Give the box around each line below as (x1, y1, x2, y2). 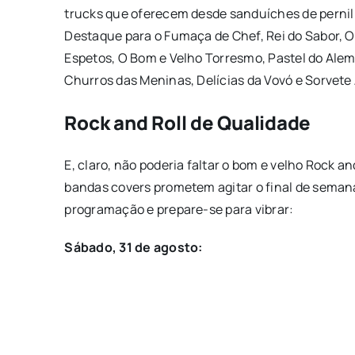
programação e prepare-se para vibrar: (64, 200, 294, 218)
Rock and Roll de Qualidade (64, 109, 311, 136)
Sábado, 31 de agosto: (64, 238, 203, 256)
